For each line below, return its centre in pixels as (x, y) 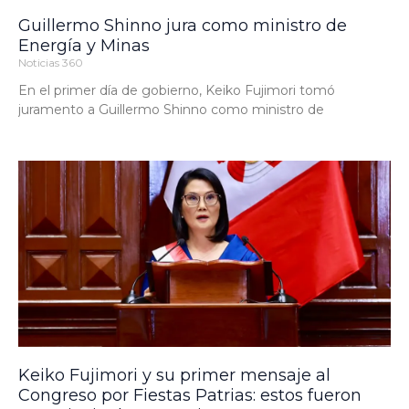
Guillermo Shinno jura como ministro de (183, 26)
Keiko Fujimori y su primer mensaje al (174, 376)
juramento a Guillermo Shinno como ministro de (171, 110)
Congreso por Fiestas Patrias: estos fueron (190, 396)
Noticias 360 (51, 63)
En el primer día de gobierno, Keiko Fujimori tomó (177, 91)
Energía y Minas (84, 46)
